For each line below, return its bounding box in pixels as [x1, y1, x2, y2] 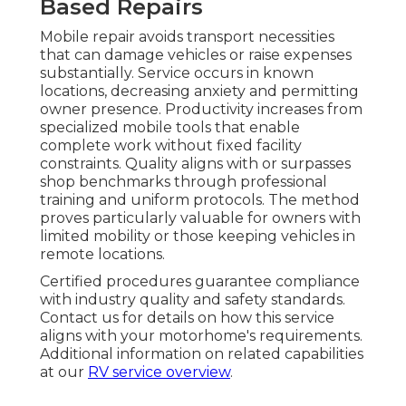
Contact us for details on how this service [40, 309, 334, 327]
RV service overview [88, 363, 230, 382]
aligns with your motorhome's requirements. [40, 327, 362, 345]
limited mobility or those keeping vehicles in [40, 227, 355, 246]
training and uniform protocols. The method [40, 191, 360, 209]
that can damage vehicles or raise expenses [40, 46, 352, 64]
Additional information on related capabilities [40, 345, 363, 363]
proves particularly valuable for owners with [40, 209, 361, 227]
